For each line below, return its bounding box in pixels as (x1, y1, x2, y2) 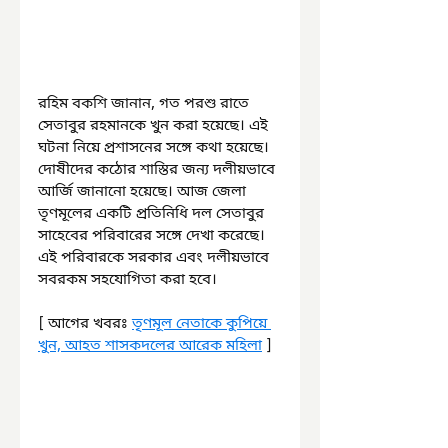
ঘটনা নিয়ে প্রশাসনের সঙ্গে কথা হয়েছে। (38, 138, 273, 159)
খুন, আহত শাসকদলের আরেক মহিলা (38, 336, 262, 357)
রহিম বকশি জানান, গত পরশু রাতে (38, 94, 253, 115)
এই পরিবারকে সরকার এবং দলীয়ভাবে (38, 248, 273, 269)
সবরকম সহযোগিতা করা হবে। (38, 270, 217, 291)
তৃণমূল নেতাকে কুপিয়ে (132, 314, 271, 335)
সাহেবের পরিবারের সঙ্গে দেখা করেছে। (38, 226, 269, 247)
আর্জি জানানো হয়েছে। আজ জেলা (38, 182, 250, 203)
